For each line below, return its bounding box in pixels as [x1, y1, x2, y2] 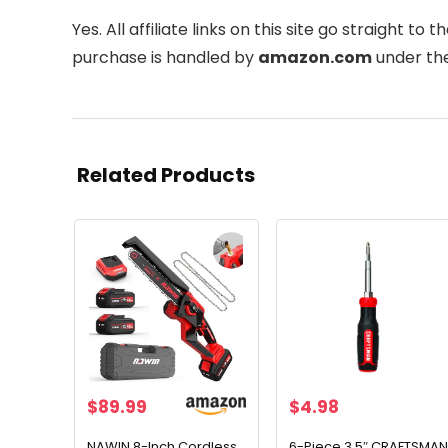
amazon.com [258, 46, 372, 69]
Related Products [77, 161, 255, 189]
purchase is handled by [72, 46, 258, 69]
